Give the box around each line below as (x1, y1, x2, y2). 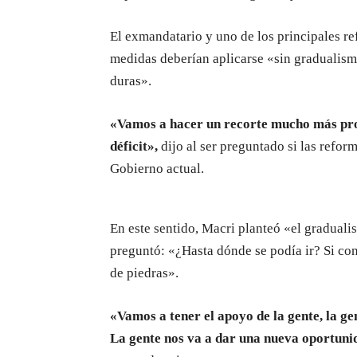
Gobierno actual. (110, 160, 204, 176)
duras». (110, 73, 151, 88)
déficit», (110, 138, 158, 154)
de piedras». (110, 265, 178, 280)
